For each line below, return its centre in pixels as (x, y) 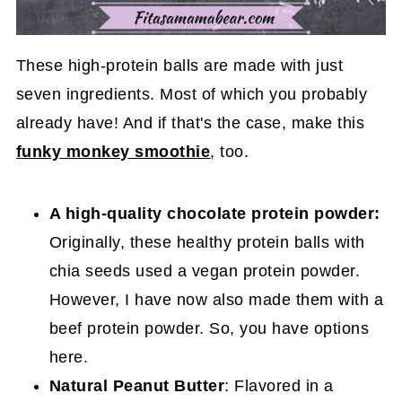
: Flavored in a (279, 385)
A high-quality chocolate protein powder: (214, 213)
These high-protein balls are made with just (179, 65)
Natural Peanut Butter (137, 385)
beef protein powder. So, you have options (209, 328)
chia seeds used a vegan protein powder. (205, 271)
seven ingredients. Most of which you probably (192, 94)
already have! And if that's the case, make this (190, 122)
